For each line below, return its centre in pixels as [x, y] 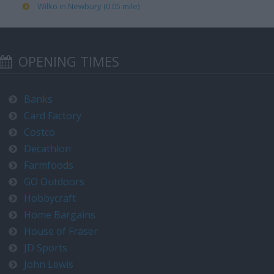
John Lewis [49, 264]
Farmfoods [49, 165]
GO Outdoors [54, 182]
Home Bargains [60, 215]
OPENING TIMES [67, 61]
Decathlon [47, 149]
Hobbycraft [50, 198]
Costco [39, 132]
